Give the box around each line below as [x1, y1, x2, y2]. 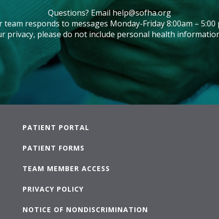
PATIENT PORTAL [22, 123, 90, 132]
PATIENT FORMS [22, 143, 85, 153]
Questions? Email [48, 7, 112, 19]
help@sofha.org [112, 7, 171, 19]
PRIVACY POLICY [22, 184, 84, 194]
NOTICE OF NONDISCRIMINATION [22, 205, 149, 215]
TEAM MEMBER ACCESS [22, 164, 110, 174]
